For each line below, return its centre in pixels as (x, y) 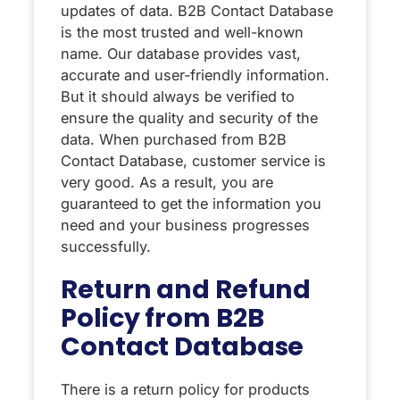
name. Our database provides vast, (181, 53)
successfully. (106, 246)
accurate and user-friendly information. (195, 75)
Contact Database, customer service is (193, 160)
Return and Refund (186, 289)
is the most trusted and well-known (182, 32)
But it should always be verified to (178, 96)
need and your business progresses (185, 225)
